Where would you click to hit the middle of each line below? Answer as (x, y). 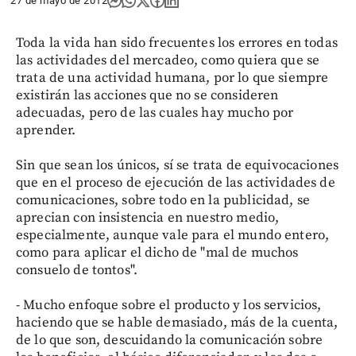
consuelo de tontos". (77, 270)
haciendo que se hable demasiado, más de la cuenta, (177, 323)
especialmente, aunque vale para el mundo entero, (173, 235)
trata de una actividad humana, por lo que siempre (172, 78)
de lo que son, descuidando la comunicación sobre (170, 340)
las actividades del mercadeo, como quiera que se (168, 60)
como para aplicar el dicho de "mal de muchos (157, 253)
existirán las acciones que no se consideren (147, 95)
